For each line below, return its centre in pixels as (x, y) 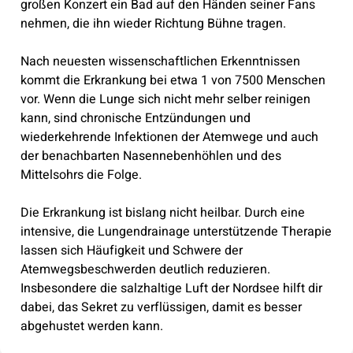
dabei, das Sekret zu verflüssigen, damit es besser (161, 307)
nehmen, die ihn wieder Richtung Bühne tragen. (153, 23)
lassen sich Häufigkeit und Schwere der (131, 250)
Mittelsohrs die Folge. (81, 175)
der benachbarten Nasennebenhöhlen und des (150, 156)
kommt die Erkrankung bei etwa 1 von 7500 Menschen (173, 80)
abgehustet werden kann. (91, 326)
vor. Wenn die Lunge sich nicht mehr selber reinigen (165, 99)
